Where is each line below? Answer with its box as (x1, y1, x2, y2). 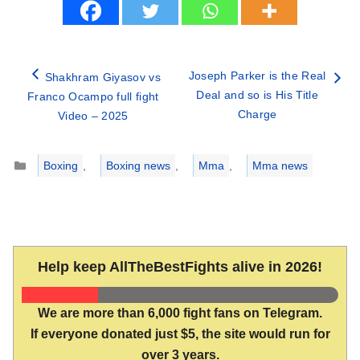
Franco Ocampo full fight (27, 90, 159, 104)
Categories (25, 149, 81, 163)
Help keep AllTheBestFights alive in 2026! (38, 259, 322, 276)
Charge (237, 108, 277, 121)
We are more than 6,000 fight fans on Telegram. (38, 306, 322, 321)
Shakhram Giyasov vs (44, 71, 161, 84)
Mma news (252, 159, 308, 173)
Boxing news (105, 159, 170, 173)
